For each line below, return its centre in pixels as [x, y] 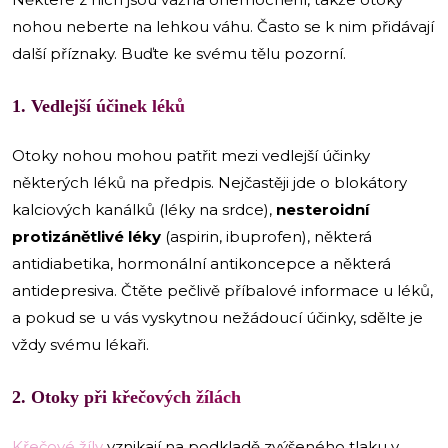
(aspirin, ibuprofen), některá [266, 236]
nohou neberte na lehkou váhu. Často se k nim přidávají [223, 26]
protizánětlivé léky [86, 236]
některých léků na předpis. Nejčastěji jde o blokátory [209, 182]
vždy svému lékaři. [80, 344]
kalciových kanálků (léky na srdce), [142, 209]
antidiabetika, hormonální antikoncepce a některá [201, 263]
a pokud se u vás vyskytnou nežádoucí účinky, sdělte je [217, 317]
